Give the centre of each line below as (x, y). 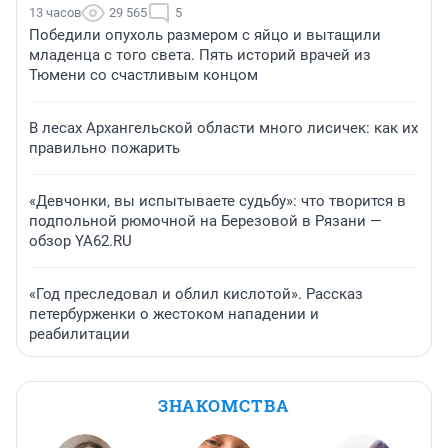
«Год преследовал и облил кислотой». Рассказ (196, 294)
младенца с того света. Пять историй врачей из (200, 55)
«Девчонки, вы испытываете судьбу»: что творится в (217, 201)
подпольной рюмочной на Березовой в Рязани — (205, 221)
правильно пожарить (104, 148)
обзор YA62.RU (80, 241)
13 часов (55, 13)
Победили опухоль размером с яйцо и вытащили (205, 35)
